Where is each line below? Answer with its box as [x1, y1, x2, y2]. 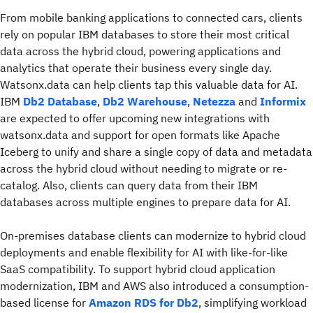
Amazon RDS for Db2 [89, 296, 198, 310]
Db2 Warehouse [103, 94, 187, 109]
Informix [260, 94, 306, 109]
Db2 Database [23, 94, 97, 109]
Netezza [193, 94, 235, 109]
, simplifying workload [198, 296, 307, 310]
